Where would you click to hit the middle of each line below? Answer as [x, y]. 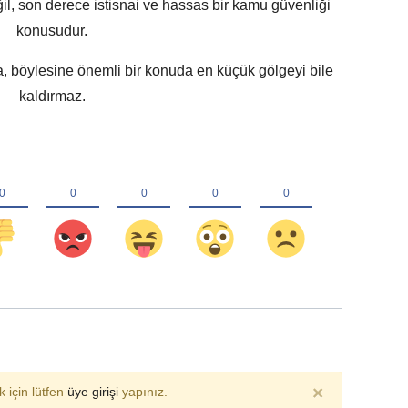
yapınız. [143, 393]
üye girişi [92, 393]
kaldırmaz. [52, 97]
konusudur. [52, 31]
